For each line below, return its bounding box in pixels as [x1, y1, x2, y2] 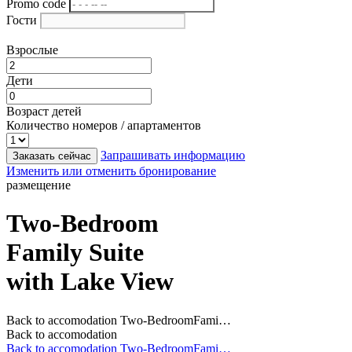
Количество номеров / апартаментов [6, 119, 201, 132]
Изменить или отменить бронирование [6, 164, 216, 178]
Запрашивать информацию [101, 148, 245, 162]
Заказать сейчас [13, 150, 91, 162]
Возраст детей [6, 104, 82, 118]
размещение [6, 178, 71, 192]
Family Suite [6, 238, 144, 267]
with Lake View [6, 267, 174, 296]
